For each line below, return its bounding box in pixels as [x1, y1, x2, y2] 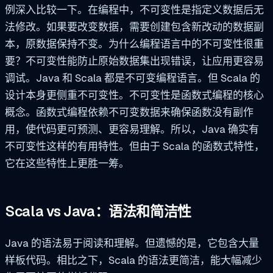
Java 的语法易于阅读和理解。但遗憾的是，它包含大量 [5, 236, 259, 250]
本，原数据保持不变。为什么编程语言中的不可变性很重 [5, 37, 264, 51]
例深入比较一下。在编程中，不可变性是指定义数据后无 [5, 3, 264, 17]
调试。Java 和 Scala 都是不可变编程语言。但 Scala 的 [5, 71, 260, 85]
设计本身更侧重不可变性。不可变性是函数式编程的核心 [5, 88, 264, 102]
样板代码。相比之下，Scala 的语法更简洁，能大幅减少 [5, 253, 262, 267]
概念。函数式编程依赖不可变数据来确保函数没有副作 [5, 105, 253, 119]
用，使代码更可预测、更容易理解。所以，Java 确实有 [5, 122, 259, 136]
